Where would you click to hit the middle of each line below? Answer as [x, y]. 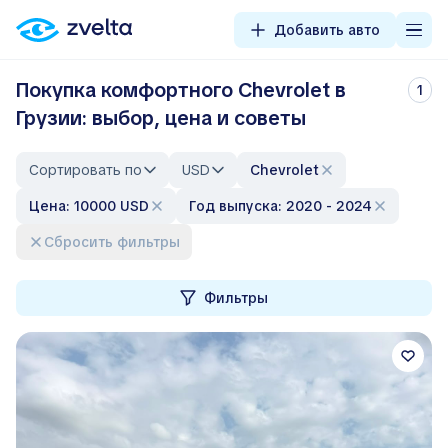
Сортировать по [85, 170]
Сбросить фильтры [117, 242]
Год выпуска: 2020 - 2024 [284, 206]
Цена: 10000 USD [94, 206]
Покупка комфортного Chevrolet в [181, 90]
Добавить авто [327, 30]
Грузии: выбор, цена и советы [161, 118]
